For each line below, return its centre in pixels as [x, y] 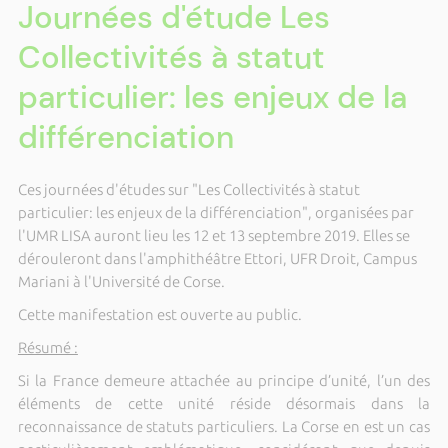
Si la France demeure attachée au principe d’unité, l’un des [224, 380]
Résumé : [47, 347]
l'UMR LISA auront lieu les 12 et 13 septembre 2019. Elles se [213, 235]
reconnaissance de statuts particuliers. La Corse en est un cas [224, 426]
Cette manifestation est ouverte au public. [159, 314]
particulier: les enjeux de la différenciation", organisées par [215, 212]
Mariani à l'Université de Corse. [121, 281]
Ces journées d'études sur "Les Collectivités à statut [188, 189]
